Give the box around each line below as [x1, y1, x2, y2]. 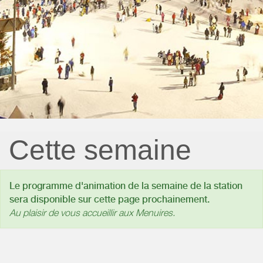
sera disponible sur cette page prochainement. [9, 193, 210, 205]
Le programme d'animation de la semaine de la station [9, 180, 242, 191]
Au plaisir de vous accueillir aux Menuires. [9, 207, 175, 218]
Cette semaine [9, 134, 191, 166]
